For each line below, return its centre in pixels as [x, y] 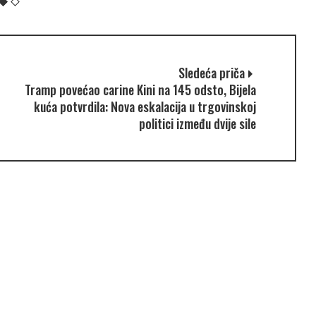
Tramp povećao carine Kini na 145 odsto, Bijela [140, 89]
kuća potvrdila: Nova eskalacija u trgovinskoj [145, 106]
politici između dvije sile [197, 123]
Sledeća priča [211, 72]
